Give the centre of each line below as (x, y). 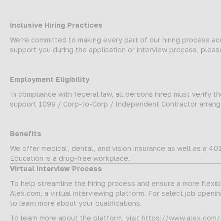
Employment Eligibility (50, 79)
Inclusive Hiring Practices (56, 25)
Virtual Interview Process (56, 168)
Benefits (26, 133)
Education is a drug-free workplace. (70, 158)
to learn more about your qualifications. (76, 203)
